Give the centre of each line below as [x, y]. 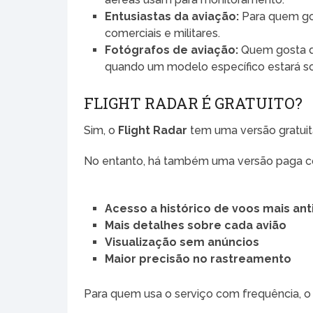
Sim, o [101, 131]
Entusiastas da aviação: [172, 17]
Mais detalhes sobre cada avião [196, 226]
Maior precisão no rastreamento [198, 259]
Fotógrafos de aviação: [172, 50]
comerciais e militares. [163, 34]
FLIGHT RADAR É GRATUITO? [194, 103]
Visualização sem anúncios [182, 242]
